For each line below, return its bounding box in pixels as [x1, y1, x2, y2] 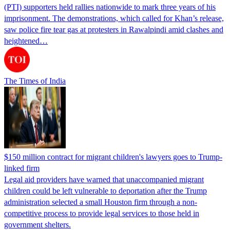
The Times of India [4, 76, 66, 85]
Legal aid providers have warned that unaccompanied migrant [4, 175, 204, 184]
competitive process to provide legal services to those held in [4, 208, 199, 218]
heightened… [4, 36, 48, 45]
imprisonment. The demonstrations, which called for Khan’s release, [4, 13, 224, 23]
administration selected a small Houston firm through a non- [4, 197, 197, 206]
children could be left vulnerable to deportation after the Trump [4, 186, 207, 195]
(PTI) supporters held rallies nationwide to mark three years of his [4, 2, 216, 11]
